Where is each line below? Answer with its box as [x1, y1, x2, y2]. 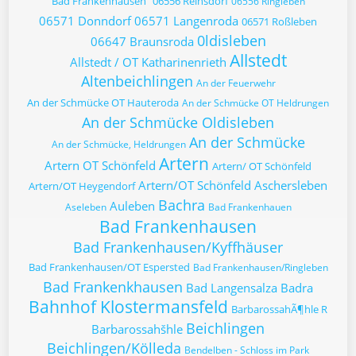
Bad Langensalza [186, 280, 277, 296]
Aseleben [64, 200, 106, 214]
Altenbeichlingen [80, 72, 193, 91]
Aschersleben [254, 177, 327, 193]
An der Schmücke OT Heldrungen [182, 96, 329, 110]
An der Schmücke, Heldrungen [51, 137, 186, 151]
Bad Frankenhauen [207, 200, 292, 214]
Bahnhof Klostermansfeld [29, 296, 228, 318]
